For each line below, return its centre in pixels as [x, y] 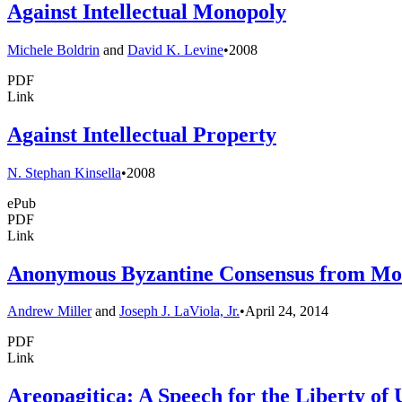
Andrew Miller [49, 311]
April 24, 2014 [287, 311]
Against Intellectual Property [142, 134]
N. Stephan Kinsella [64, 172]
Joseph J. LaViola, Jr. [179, 311]
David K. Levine [175, 49]
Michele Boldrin [53, 49]
